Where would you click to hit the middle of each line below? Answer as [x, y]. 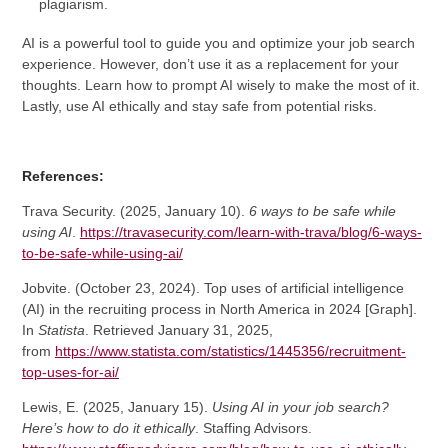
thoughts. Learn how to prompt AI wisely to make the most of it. [220, 84]
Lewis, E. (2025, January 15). [116, 406]
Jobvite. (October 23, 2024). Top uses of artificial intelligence [212, 287]
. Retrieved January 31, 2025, [178, 329]
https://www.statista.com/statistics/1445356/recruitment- [230, 350]
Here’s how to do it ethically [108, 427]
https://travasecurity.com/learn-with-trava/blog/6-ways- [250, 231]
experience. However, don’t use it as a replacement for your [210, 63]
